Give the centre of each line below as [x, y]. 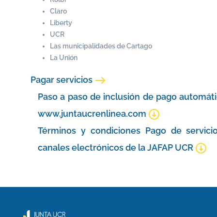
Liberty [61, 23]
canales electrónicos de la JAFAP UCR [116, 148]
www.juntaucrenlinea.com [93, 114]
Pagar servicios [62, 80]
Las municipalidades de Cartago [101, 46]
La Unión [64, 58]
